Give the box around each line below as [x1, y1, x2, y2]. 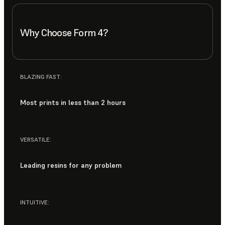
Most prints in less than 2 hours [20, 97, 126, 107]
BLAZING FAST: [20, 72, 62, 80]
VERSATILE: [20, 136, 51, 144]
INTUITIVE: [20, 198, 49, 206]
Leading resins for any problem [20, 160, 122, 170]
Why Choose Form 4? [20, 26, 108, 39]
